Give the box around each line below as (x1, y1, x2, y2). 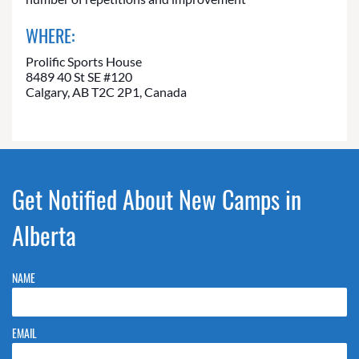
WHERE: (26, 22, 75, 49)
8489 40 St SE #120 (26, 69, 132, 85)
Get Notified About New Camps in (12, 181, 301, 218)
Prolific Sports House (26, 54, 142, 70)
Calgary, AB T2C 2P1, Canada (26, 84, 187, 100)
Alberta (12, 217, 76, 254)
